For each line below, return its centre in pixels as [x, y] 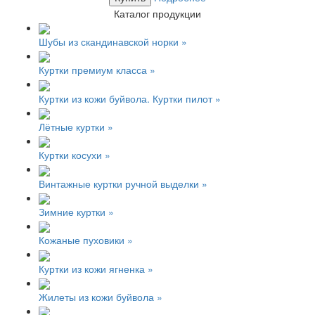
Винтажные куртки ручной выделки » [123, 183]
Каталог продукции [157, 13]
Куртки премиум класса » [97, 70]
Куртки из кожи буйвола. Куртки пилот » [130, 98]
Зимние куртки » [76, 211]
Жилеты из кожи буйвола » [101, 296]
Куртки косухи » [75, 155]
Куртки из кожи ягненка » [96, 268]
